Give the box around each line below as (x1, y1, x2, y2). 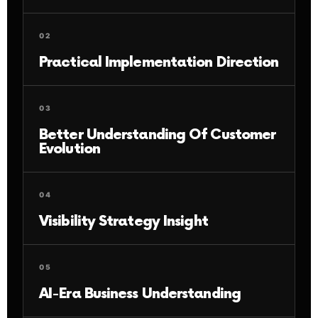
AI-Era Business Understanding (39, 285, 241, 302)
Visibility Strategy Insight (39, 212, 208, 230)
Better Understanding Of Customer (39, 126, 276, 143)
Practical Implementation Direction (39, 53, 279, 71)
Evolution (39, 140, 100, 158)
